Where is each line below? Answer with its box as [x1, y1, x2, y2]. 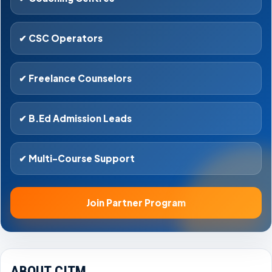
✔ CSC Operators [19, 32, 103, 44]
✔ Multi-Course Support [19, 152, 135, 164]
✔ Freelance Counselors [19, 72, 132, 84]
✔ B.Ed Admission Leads [19, 112, 132, 124]
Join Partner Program [86, 197, 186, 208]
